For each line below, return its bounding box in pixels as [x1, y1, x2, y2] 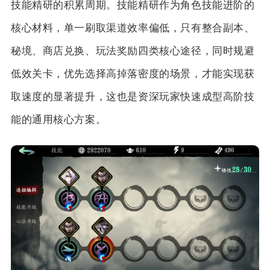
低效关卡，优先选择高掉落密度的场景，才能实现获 [10, 67, 255, 80]
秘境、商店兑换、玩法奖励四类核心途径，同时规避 [10, 45, 255, 57]
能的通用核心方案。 [10, 113, 107, 125]
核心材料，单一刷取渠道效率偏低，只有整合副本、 [10, 22, 255, 34]
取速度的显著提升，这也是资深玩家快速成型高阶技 [10, 90, 255, 102]
